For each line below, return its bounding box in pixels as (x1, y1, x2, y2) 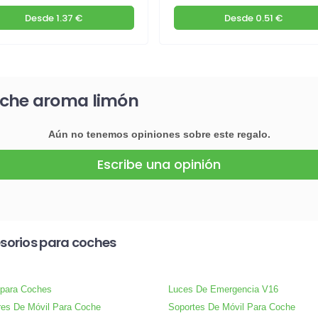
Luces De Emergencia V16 (168, 283, 278, 295)
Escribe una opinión (97, 155, 221, 174)
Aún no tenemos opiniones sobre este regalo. (48, 128, 270, 140)
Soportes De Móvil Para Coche (168, 301, 295, 312)
